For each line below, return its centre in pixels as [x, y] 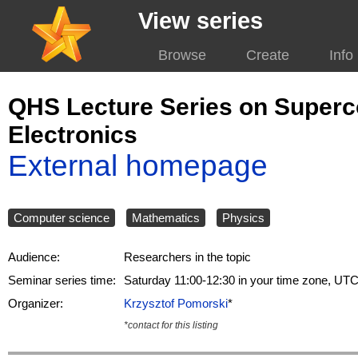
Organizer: [36, 304]
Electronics [73, 134]
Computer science [62, 218]
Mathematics [166, 218]
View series [200, 21]
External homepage [138, 165]
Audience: [34, 257]
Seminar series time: [62, 280]
